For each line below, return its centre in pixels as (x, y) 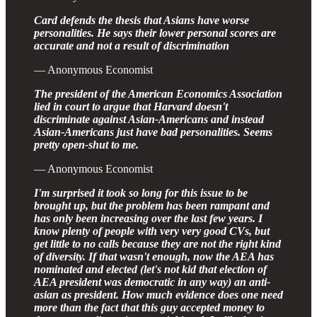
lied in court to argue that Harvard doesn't (131, 106)
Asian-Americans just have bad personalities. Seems (153, 132)
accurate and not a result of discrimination (132, 45)
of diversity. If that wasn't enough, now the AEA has (154, 256)
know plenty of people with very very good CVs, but (152, 231)
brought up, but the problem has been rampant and (152, 205)
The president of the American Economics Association (158, 93)
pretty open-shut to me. (86, 144)
